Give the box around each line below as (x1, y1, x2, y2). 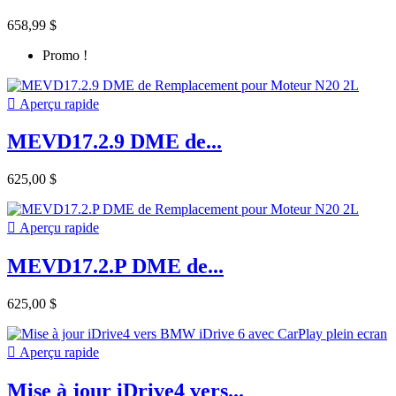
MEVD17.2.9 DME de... (7, 130, 222, 154)
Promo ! (42, 47, 88, 63)
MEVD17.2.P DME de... (7, 255, 224, 278)
